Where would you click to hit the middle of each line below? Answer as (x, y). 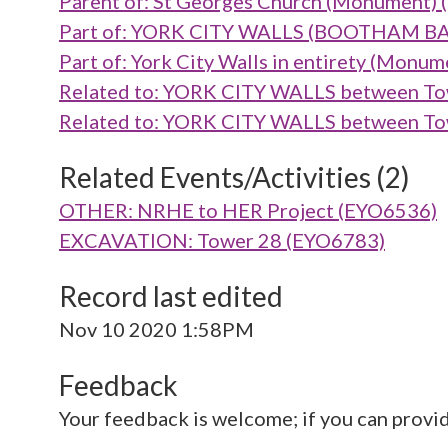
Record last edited (171, 295)
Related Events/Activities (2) (234, 176)
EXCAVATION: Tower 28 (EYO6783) (222, 239)
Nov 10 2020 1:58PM (156, 328)
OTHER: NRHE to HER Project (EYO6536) (248, 209)
